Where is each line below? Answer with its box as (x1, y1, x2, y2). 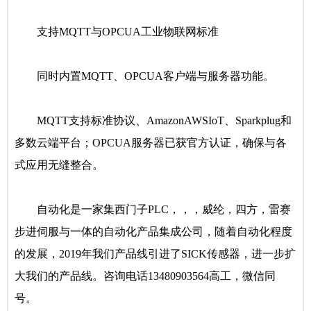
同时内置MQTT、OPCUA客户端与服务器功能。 (15, 70, 274, 82)
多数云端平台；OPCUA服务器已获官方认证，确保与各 (15, 137, 287, 149)
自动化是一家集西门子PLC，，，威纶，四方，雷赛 (15, 203, 291, 215)
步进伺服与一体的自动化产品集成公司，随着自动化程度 (15, 226, 292, 237)
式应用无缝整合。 (15, 159, 103, 171)
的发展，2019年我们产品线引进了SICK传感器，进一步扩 (15, 248, 296, 260)
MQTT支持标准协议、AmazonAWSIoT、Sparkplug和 (15, 115, 292, 126)
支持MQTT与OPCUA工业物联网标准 (15, 26, 219, 37)
